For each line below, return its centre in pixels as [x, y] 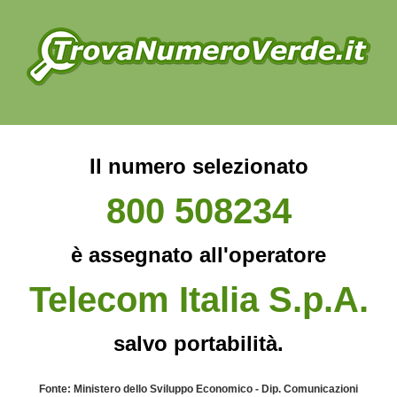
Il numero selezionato [198, 166]
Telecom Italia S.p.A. [198, 300]
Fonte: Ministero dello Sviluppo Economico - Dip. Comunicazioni [198, 389]
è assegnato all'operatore [198, 255]
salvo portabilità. [198, 343]
